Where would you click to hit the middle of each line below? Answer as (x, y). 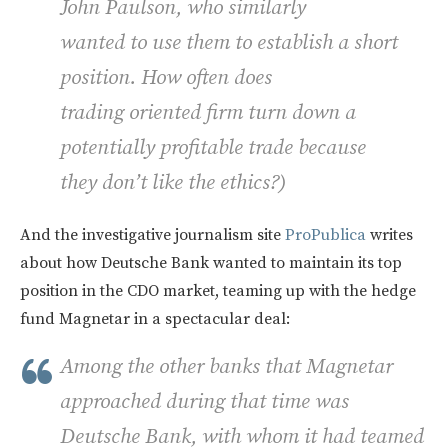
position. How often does (166, 77)
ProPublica (327, 234)
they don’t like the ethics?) (173, 182)
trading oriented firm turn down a (208, 112)
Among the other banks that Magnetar (226, 366)
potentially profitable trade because (213, 147)
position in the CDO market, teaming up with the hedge (218, 290)
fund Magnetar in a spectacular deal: (157, 318)
